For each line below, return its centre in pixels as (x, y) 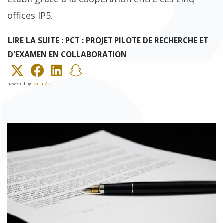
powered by (20, 84)
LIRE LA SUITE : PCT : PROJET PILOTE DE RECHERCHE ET (108, 41)
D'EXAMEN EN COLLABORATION (67, 55)
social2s (41, 84)
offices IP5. (30, 16)
